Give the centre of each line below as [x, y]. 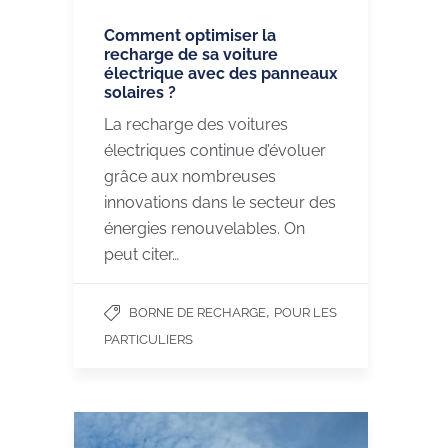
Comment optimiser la [190, 35]
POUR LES [305, 312]
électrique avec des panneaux [221, 73]
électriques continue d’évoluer [215, 150]
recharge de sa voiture [191, 54]
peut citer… [141, 254]
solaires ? [140, 92]
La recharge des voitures [196, 124]
